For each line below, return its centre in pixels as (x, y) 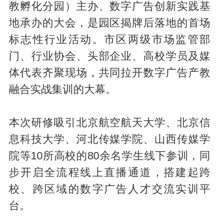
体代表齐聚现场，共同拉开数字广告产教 (109, 73)
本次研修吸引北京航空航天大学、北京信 (109, 122)
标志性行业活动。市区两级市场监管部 (109, 39)
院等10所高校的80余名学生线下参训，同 (109, 156)
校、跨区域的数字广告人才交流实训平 (109, 189)
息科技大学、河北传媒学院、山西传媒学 (109, 139)
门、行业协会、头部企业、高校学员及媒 (109, 56)
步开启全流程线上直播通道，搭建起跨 (109, 172)
